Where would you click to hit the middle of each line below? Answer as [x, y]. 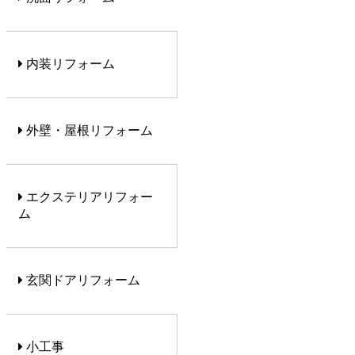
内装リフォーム [69, 64]
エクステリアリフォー [88, 197]
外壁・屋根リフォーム [88, 131]
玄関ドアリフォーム [82, 281]
